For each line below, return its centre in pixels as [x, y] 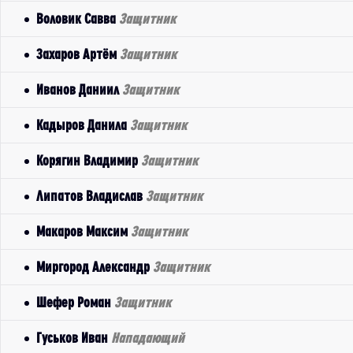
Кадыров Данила [83, 125]
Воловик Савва [78, 19]
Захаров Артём [78, 54]
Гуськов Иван [74, 338]
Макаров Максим [84, 231]
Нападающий [148, 338]
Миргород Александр [95, 267]
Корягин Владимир [89, 160]
